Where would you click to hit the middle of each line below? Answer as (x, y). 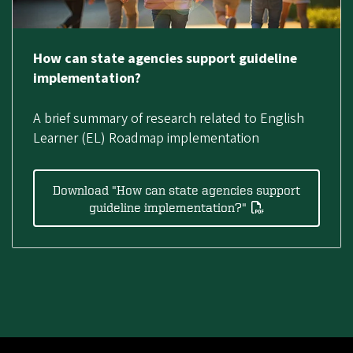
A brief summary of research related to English (168, 118)
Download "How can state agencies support (176, 190)
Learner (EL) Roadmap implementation (146, 138)
